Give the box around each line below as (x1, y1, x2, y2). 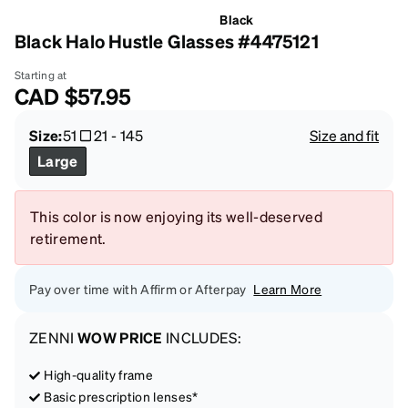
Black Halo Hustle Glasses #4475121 (15, 28, 319, 53)
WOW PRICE (76, 327, 163, 347)
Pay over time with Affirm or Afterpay (29, 280, 247, 297)
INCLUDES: (162, 327, 242, 347)
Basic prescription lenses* (44, 387, 199, 404)
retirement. (30, 228, 107, 248)
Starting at (15, 67, 67, 82)
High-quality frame (44, 365, 154, 382)
